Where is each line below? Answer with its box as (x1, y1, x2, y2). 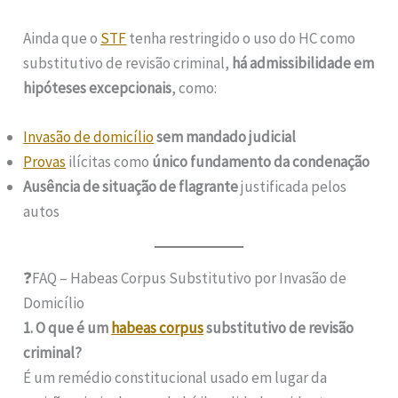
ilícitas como (66, 151, 153, 171)
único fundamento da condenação (152, 151, 370, 171)
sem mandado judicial (156, 126, 297, 147)
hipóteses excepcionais (23, 77, 172, 98)
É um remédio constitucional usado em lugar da (23, 368, 328, 388)
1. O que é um (23, 318, 112, 338)
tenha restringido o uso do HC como (126, 28, 356, 48)
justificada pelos (238, 176, 347, 196)
